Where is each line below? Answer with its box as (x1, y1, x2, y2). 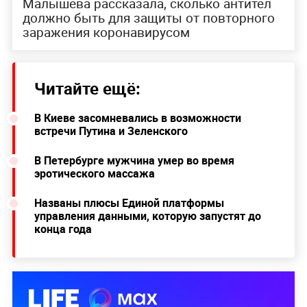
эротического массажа (34, 166, 155, 182)
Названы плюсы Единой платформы (34, 195, 224, 211)
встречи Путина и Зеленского (34, 123, 188, 139)
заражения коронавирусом (22, 23, 190, 42)
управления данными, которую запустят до (34, 208, 261, 224)
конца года (34, 221, 92, 237)
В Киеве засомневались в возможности (34, 110, 241, 126)
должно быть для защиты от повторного (22, 9, 275, 27)
